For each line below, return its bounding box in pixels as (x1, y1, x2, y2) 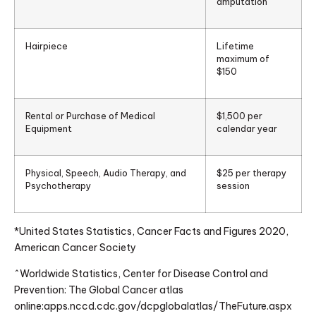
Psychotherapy (25, 179, 91, 191)
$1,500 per (217, 109, 262, 121)
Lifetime (217, 39, 254, 51)
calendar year (217, 122, 277, 134)
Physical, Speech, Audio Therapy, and (25, 166, 186, 178)
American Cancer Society (14, 241, 136, 254)
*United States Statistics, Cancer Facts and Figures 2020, (14, 224, 288, 238)
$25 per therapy (217, 166, 286, 178)
